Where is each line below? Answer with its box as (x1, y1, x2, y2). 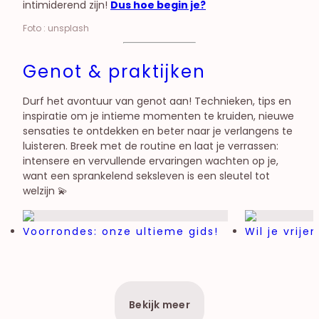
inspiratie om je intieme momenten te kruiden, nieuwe (23, 108, 294, 123)
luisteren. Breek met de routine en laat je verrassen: (23, 138, 278, 153)
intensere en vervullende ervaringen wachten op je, (23, 153, 278, 168)
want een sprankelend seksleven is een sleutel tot (23, 168, 270, 183)
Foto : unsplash (23, 21, 89, 34)
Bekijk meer (128, 297, 191, 312)
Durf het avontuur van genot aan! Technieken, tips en (23, 93, 291, 108)
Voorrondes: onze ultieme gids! (23, 224, 219, 239)
